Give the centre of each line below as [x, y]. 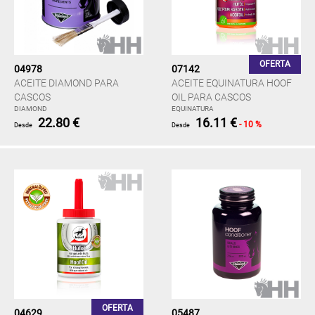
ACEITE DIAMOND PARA [66, 83]
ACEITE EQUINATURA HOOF [232, 83]
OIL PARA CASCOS [211, 97]
